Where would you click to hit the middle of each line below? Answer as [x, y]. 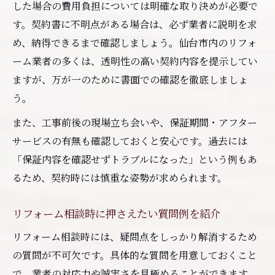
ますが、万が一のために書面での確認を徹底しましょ [130, 79]
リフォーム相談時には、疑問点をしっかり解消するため [135, 236]
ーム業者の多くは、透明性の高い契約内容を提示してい [135, 61]
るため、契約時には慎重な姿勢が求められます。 [120, 177]
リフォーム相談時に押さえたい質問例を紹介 [116, 213]
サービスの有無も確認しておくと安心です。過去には [130, 141]
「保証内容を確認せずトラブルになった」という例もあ [135, 159]
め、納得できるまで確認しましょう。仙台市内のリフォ [134, 42]
